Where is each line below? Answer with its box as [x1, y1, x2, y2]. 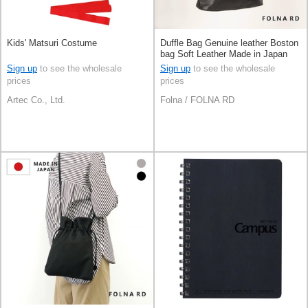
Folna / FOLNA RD [160, 95, 234, 106]
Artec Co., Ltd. [7, 95, 65, 106]
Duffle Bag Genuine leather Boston [160, 38, 298, 49]
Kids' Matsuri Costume [7, 38, 97, 49]
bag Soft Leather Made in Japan [160, 49, 287, 60]
